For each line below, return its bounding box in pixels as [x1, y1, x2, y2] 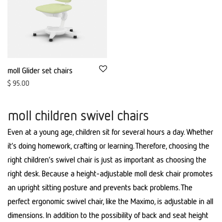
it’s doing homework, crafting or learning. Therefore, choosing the [7, 141, 209, 151]
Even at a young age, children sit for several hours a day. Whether [7, 127, 213, 137]
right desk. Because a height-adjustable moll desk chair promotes [7, 168, 213, 178]
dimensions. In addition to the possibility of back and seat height [7, 210, 208, 220]
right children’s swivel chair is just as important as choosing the [7, 155, 206, 165]
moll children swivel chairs [7, 107, 149, 123]
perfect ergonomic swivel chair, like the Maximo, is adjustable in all [7, 196, 213, 206]
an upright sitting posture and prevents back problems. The [7, 182, 192, 192]
